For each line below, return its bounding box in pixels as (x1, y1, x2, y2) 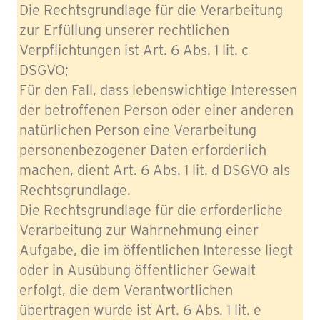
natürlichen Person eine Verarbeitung (19, 121, 256, 139)
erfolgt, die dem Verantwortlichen (19, 281, 233, 299)
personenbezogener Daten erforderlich (19, 141, 266, 159)
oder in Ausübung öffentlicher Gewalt (19, 261, 256, 279)
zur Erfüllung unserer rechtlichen (19, 21, 229, 39)
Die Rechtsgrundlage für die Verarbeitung (19, 1, 283, 19)
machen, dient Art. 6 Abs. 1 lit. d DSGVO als (19, 161, 290, 179)
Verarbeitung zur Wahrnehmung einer (19, 221, 259, 239)
